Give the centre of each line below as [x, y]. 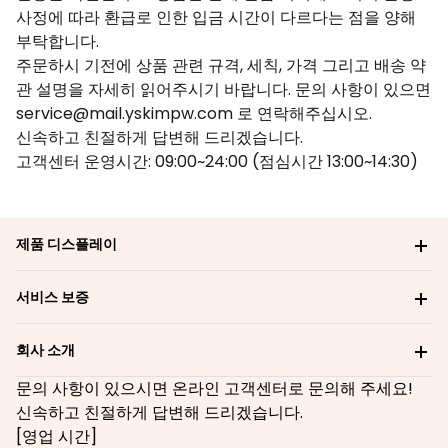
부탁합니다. [61, 41]
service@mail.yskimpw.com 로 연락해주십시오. [202, 113]
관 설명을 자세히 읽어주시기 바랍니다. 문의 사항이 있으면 [223, 89]
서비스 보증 [52, 297]
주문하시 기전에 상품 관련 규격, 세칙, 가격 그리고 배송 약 [221, 65]
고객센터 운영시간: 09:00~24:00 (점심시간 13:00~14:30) [217, 161]
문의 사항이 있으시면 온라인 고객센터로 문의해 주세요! [214, 388]
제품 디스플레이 [66, 244]
